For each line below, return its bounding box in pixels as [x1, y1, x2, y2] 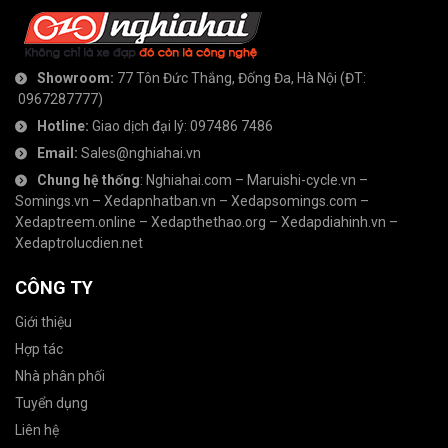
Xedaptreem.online [15, 213, 136, 230]
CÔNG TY [15, 276, 93, 298]
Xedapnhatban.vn [104, 192, 216, 209]
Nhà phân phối [15, 367, 105, 384]
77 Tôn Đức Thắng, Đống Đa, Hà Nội [117, 69, 337, 86]
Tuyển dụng [15, 394, 88, 411]
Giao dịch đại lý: [89, 117, 190, 134]
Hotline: [37, 117, 89, 134]
